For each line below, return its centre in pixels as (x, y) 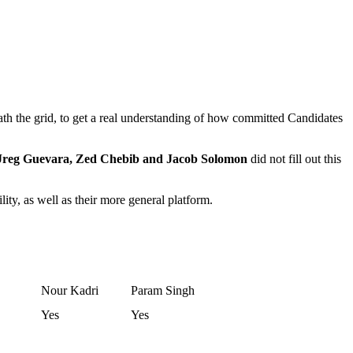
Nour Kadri (70, 290)
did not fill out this (294, 158)
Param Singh (163, 290)
